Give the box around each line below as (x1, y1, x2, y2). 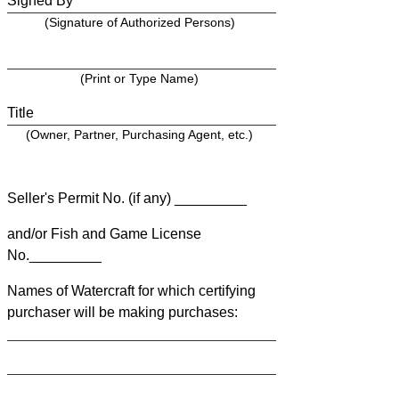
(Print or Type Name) (80, 71, 199, 86)
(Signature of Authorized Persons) (44, 15, 235, 30)
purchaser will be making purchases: (7, 304, 238, 320)
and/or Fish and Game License (7, 225, 201, 241)
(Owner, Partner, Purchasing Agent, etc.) (26, 127, 254, 142)
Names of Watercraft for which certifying (7, 282, 256, 298)
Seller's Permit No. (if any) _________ (7, 190, 247, 206)
